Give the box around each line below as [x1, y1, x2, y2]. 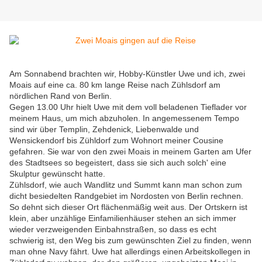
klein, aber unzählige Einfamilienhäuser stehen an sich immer [9, 213, 236, 223]
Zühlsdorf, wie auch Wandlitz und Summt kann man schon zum [9, 180, 242, 190]
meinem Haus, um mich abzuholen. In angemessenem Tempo [9, 113, 239, 123]
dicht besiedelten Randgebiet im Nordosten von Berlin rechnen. [9, 191, 243, 201]
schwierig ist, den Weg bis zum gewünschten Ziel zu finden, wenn [9, 236, 251, 246]
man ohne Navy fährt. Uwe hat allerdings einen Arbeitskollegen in [9, 247, 250, 257]
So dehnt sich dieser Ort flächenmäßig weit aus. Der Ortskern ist [9, 202, 247, 212]
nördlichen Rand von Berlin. [9, 91, 112, 101]
